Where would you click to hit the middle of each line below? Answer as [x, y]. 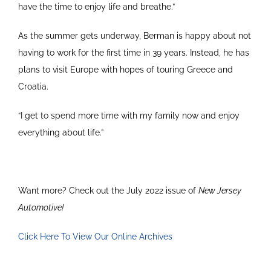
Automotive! [41, 208]
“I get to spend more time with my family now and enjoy [129, 116]
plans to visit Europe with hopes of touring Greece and [126, 70]
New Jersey [220, 191]
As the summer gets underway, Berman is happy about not [135, 36]
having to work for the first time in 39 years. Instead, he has [134, 53]
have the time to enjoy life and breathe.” [96, 7]
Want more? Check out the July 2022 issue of [108, 191]
